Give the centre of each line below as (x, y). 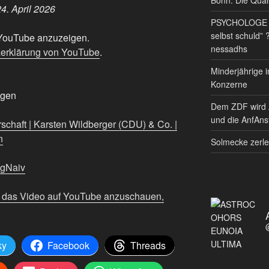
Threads (148, 246)
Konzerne (229, 84)
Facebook (68, 246)
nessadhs (229, 48)
